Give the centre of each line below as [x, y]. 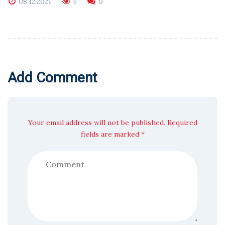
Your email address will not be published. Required [113, 123]
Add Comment [52, 78]
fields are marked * [113, 134]
